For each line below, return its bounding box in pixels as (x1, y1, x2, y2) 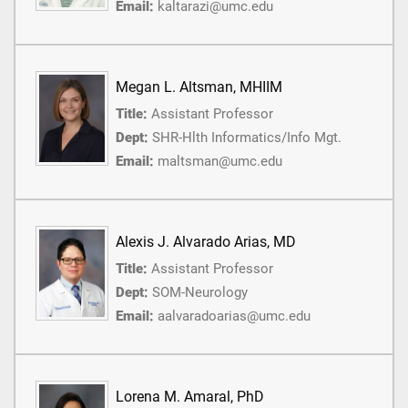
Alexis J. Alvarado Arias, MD (116, 233, 296, 251)
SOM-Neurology (152, 284, 248, 301)
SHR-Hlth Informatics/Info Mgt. (152, 129, 342, 147)
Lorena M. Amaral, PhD (116, 388, 264, 406)
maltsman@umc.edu (158, 153, 282, 170)
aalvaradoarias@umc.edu (158, 308, 311, 325)
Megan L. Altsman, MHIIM (116, 78, 282, 97)
